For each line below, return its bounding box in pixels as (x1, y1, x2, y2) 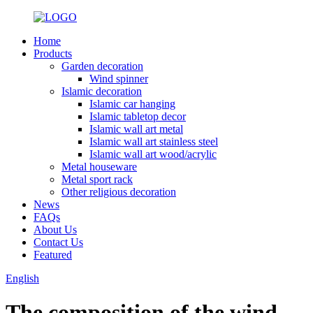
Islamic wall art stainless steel (89, 136, 218, 147)
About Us (34, 224, 77, 235)
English (6, 272, 39, 284)
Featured (34, 249, 72, 261)
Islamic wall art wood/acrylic (89, 148, 217, 160)
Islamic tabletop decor (89, 110, 186, 122)
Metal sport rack (61, 173, 133, 185)
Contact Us (34, 236, 83, 248)
